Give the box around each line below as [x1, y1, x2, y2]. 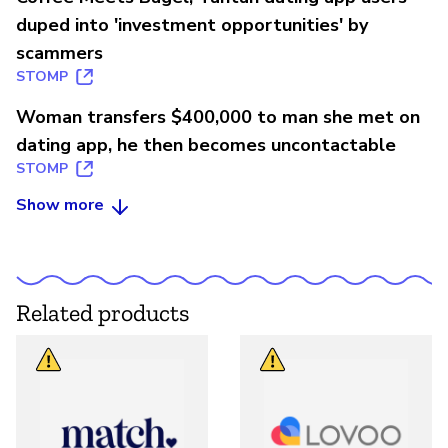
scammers [16, 40, 103, 65]
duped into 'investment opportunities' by [16, 12, 368, 37]
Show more [16, 193, 104, 216]
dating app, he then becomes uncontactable [16, 132, 396, 157]
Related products [16, 297, 190, 327]
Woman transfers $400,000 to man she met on [16, 104, 420, 129]
